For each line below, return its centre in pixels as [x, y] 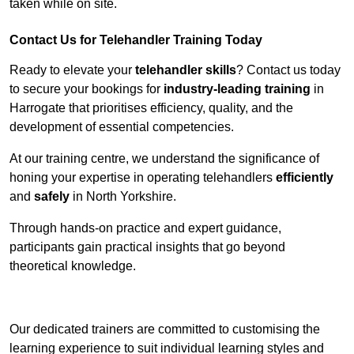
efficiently [305, 178]
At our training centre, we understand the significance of [164, 159]
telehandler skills [186, 70]
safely [52, 197]
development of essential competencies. [122, 127]
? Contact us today [288, 70]
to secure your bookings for [87, 89]
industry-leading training [237, 89]
